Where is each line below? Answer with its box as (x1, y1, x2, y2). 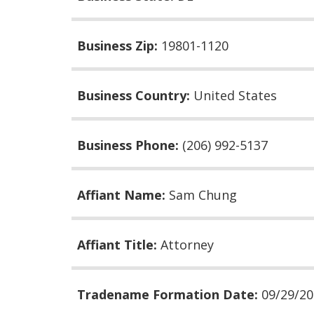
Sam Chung (169, 186, 237, 203)
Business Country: (77, 86, 193, 104)
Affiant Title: (77, 235, 161, 253)
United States (193, 86, 277, 104)
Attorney (161, 235, 214, 253)
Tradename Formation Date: (77, 285, 261, 303)
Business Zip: (77, 36, 161, 54)
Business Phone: (77, 136, 182, 153)
